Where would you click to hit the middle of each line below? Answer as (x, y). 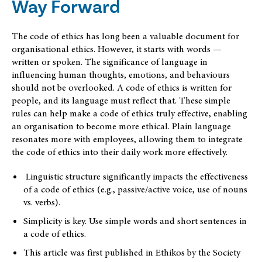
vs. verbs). (42, 202)
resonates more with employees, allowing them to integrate (127, 139)
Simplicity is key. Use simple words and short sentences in (135, 221)
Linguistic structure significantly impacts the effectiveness (136, 176)
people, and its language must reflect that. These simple (121, 100)
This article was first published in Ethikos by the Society (132, 252)
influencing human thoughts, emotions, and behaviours (121, 75)
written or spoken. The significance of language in (110, 62)
